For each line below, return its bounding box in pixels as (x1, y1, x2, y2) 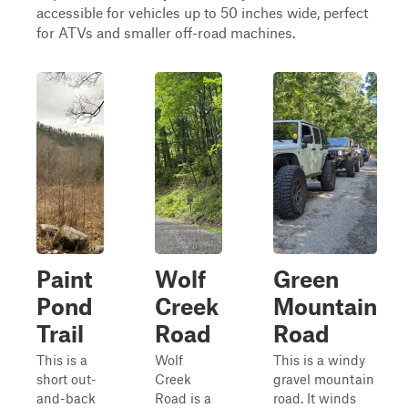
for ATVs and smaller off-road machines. (36, 24, 296, 41)
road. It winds (273, 390, 356, 406)
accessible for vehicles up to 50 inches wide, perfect (36, 4, 368, 21)
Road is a (155, 390, 211, 406)
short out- (36, 371, 97, 387)
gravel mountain (273, 371, 374, 387)
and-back (36, 390, 96, 406)
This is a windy (273, 352, 365, 368)
